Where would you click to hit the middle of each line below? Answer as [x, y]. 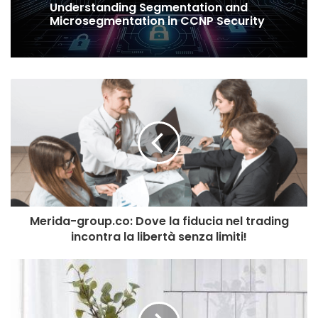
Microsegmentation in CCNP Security [157, 21]
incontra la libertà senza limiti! [159, 236]
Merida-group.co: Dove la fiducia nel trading [159, 221]
